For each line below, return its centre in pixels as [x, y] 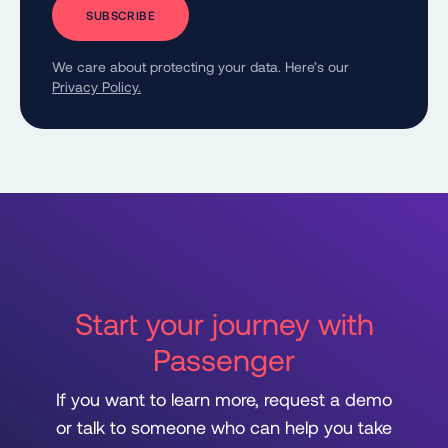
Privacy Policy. [96, 87]
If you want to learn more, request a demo [224, 399]
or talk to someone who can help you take [224, 427]
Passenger [224, 359]
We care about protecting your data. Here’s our [200, 67]
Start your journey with [224, 323]
